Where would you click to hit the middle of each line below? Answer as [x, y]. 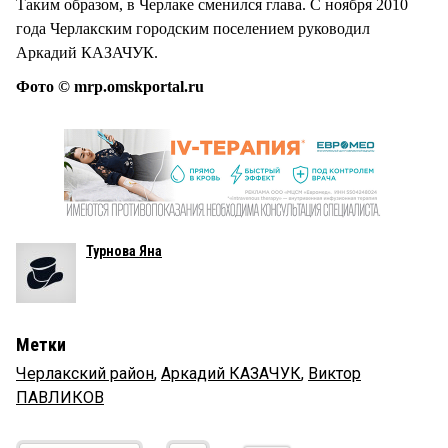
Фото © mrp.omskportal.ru [110, 87]
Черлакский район [85, 374]
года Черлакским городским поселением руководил [193, 28]
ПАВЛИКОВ [60, 398]
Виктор [334, 374]
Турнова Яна [124, 251]
